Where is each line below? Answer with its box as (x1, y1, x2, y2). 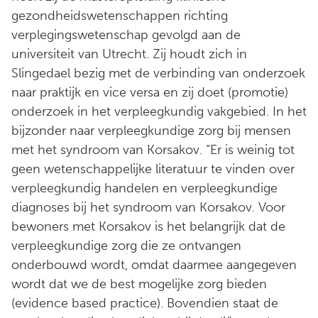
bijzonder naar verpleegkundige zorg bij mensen (11, 122, 291, 138)
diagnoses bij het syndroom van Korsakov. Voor (11, 199, 285, 215)
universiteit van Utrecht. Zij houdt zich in (11, 45, 247, 62)
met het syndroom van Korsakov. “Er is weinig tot (11, 141, 295, 158)
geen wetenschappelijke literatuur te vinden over (11, 160, 295, 177)
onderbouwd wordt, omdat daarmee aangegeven (11, 256, 297, 273)
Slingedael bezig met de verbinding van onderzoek (11, 65, 305, 81)
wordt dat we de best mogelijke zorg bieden (11, 275, 267, 292)
